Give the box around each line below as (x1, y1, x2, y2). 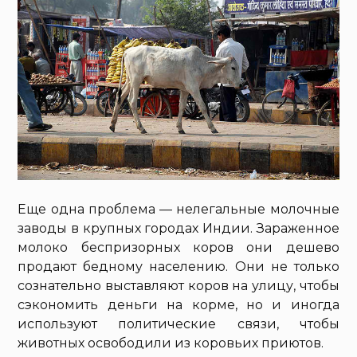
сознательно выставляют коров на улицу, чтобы (18, 277, 339, 293)
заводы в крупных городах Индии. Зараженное (18, 220, 339, 236)
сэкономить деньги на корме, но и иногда (18, 296, 339, 312)
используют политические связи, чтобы (18, 316, 339, 331)
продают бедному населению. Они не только (18, 258, 339, 274)
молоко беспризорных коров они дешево (18, 239, 339, 255)
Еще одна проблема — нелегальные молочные (18, 201, 339, 217)
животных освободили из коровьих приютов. (18, 335, 324, 351)
